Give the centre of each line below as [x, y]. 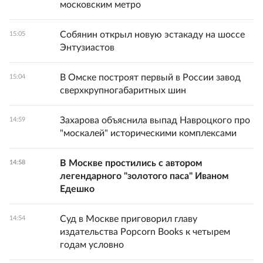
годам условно [92, 245]
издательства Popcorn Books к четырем [145, 232]
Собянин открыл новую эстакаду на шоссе [152, 34]
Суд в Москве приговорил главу [129, 219]
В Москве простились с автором [131, 163]
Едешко [77, 189]
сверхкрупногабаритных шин [123, 90]
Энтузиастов [87, 47]
